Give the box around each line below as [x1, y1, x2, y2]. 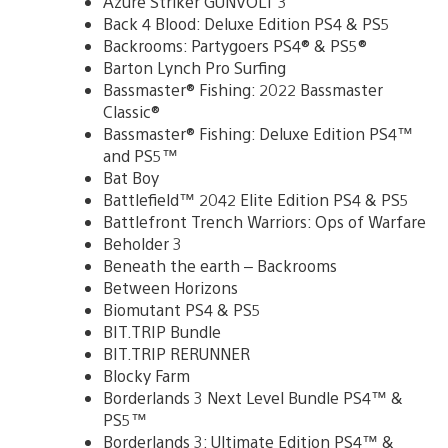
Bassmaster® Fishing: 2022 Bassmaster [103, 78, 383, 100]
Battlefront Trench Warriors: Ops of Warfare [103, 210, 426, 232]
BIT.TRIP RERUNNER [103, 342, 250, 364]
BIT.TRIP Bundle [103, 320, 221, 342]
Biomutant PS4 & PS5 [103, 298, 261, 320]
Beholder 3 [103, 232, 182, 254]
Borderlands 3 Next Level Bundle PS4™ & [103, 386, 403, 408]
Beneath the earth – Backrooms [103, 254, 337, 276]
